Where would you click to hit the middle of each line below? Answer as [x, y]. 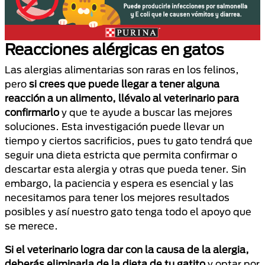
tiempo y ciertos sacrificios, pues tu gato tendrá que [129, 140]
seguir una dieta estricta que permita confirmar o [121, 154]
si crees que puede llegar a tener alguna [124, 83]
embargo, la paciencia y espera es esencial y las [119, 183]
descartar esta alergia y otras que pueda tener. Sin [125, 169]
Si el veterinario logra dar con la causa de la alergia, [127, 249]
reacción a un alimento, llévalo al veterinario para [122, 98]
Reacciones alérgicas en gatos [114, 49]
